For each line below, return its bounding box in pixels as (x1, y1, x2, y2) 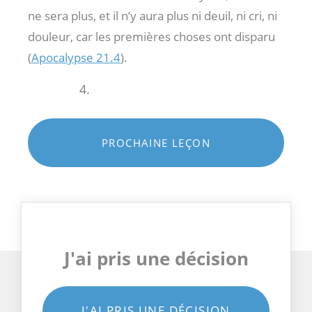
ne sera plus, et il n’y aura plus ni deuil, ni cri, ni (28, 7, 277, 24)
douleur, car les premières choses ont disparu (28, 28, 275, 45)
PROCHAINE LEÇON (102, 135, 210, 150)
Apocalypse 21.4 (31, 49, 120, 65)
